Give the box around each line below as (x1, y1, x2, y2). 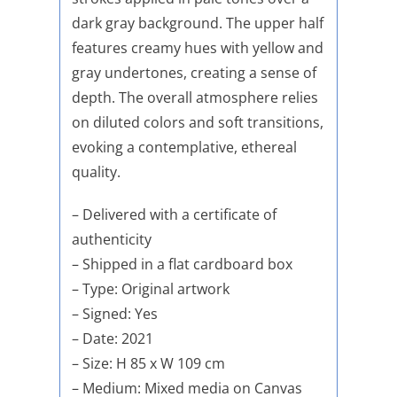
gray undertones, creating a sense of (71, 63, 316, 83)
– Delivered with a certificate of (71, 205, 276, 225)
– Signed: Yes (71, 304, 158, 324)
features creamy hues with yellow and (71, 38, 323, 58)
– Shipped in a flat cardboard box (71, 254, 292, 275)
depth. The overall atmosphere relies (71, 88, 318, 108)
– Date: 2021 (71, 329, 153, 349)
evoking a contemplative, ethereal (71, 137, 297, 158)
